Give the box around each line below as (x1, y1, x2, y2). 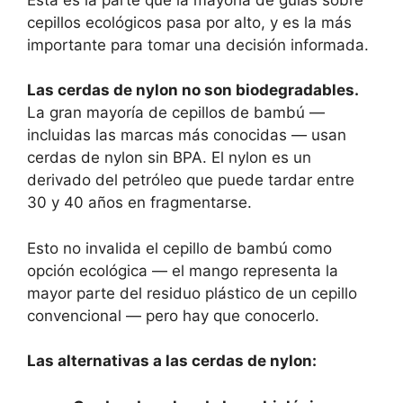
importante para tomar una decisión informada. (27, 35, 369, 54)
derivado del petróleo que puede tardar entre (27, 171, 354, 190)
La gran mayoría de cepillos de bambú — (27, 103, 325, 122)
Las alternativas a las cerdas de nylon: (27, 352, 317, 371)
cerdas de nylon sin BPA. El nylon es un (27, 148, 311, 167)
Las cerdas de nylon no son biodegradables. (27, 81, 359, 100)
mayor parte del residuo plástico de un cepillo (27, 283, 357, 302)
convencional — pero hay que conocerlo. (27, 306, 319, 325)
